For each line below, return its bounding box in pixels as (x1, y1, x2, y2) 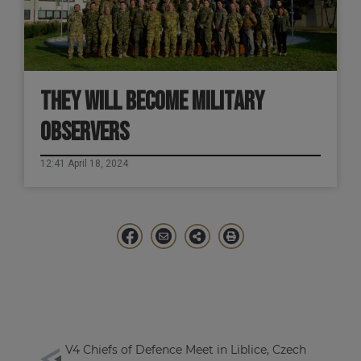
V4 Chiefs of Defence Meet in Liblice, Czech (65, 342, 306, 358)
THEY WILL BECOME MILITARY (40, 86, 264, 118)
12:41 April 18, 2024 (40, 158, 128, 170)
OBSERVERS (40, 117, 129, 149)
